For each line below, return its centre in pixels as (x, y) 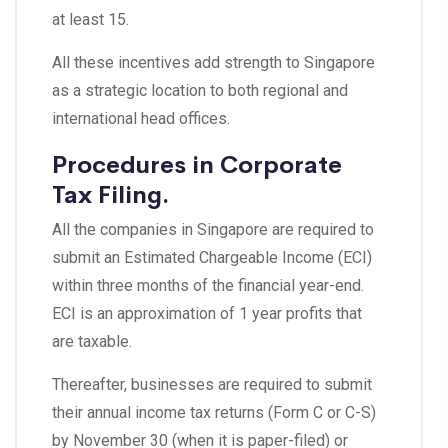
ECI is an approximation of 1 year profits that (207, 314)
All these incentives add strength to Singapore (213, 63)
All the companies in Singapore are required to (213, 230)
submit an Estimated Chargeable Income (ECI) (212, 258)
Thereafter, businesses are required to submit (212, 385)
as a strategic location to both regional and (200, 91)
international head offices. (141, 119)
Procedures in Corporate (197, 163)
